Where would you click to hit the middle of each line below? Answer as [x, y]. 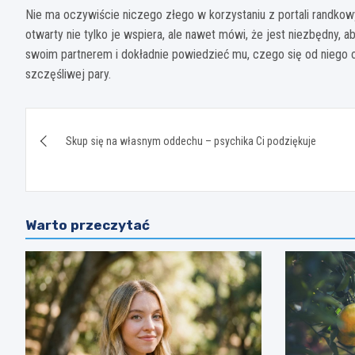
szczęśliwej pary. [68, 74]
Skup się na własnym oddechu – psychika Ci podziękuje [191, 141]
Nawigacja [87, 122]
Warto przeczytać [88, 225]
